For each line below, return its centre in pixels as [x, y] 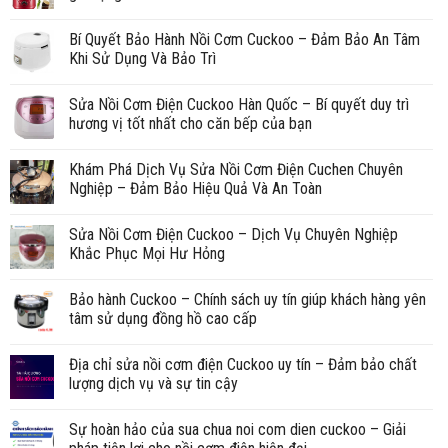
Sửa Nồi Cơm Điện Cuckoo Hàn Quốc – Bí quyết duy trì [239, 104]
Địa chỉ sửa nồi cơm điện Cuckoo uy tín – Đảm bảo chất [243, 364]
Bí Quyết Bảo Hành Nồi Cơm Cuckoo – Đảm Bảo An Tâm [244, 39]
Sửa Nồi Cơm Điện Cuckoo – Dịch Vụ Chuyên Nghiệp [233, 234]
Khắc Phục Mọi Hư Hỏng [147, 253]
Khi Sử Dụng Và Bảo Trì [142, 58]
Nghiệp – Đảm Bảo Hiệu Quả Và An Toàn [195, 188]
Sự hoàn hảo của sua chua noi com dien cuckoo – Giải [237, 429]
